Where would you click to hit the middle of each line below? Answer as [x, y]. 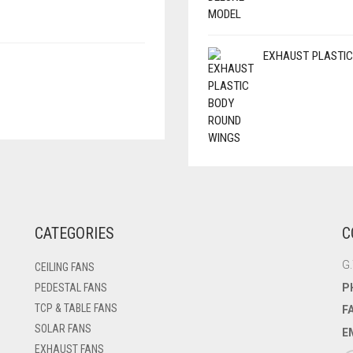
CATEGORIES [74, 233]
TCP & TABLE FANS [76, 308]
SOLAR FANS [63, 329]
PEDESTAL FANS [71, 288]
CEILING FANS [65, 267]
